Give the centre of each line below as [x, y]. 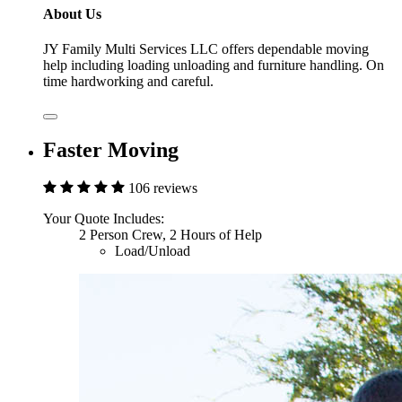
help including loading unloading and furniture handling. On [214, 66]
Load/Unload [153, 251]
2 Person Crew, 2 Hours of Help [170, 235]
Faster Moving [111, 150]
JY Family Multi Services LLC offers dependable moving [206, 49]
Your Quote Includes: [104, 219]
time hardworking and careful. [128, 82]
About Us [72, 14]
